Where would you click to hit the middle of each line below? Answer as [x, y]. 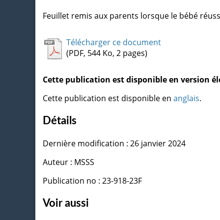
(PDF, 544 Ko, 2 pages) [107, 53]
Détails [60, 121]
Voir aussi [66, 203]
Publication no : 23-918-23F [92, 180]
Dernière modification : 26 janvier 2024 [114, 143]
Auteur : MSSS [69, 162]
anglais [186, 98]
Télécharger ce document [114, 42]
